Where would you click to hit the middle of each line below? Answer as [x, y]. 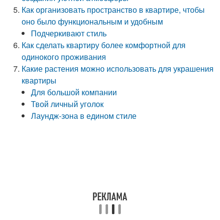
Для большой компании [74, 92]
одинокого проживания [64, 57]
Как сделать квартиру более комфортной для [104, 45]
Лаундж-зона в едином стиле [84, 116]
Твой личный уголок [68, 104]
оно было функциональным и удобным [93, 21]
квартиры [39, 80]
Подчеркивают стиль [69, 33]
